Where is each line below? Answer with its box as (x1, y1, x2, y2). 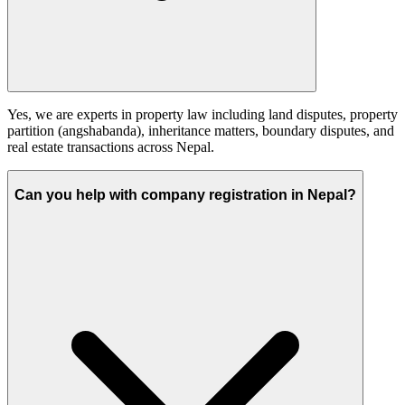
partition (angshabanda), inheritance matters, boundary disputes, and (7, 123, 394, 139)
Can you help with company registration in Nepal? (14, 186, 356, 202)
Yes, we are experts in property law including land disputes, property (7, 107, 398, 123)
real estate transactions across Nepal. (7, 139, 214, 155)
